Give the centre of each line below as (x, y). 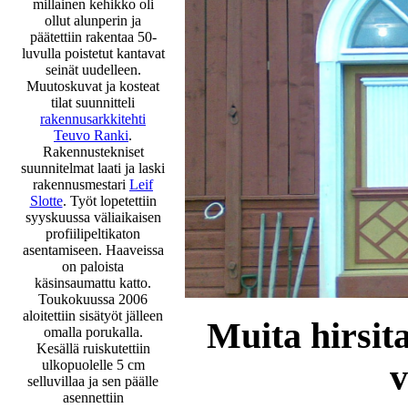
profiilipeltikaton (93, 233)
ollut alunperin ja (93, 20)
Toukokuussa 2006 (93, 299)
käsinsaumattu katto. (93, 282)
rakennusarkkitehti (93, 118)
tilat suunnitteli (93, 102)
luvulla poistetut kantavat (93, 53)
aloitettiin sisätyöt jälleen (93, 315)
